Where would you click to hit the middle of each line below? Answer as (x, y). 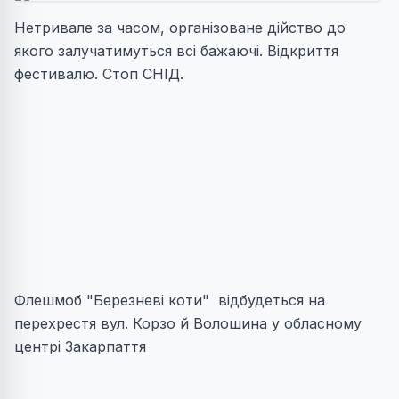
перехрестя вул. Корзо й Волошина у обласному (188, 323)
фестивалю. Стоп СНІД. (101, 74)
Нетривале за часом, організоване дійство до (180, 28)
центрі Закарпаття (80, 346)
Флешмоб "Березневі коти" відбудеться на (170, 300)
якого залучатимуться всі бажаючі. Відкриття (176, 51)
